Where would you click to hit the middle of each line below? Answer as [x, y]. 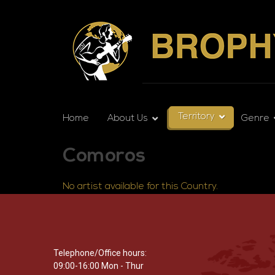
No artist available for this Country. [140, 187]
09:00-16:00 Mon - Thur [99, 266]
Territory [196, 117]
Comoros [104, 157]
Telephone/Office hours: [100, 253]
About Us [128, 119]
